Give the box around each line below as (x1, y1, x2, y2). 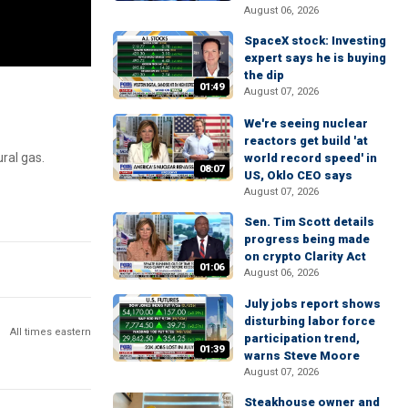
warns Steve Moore (244, 348, 360, 362)
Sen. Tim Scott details (244, 214, 374, 229)
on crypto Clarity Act (244, 249, 366, 263)
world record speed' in (244, 150, 377, 165)
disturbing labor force (244, 313, 375, 328)
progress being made (244, 231, 370, 246)
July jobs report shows (244, 296, 381, 311)
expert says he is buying (244, 51, 386, 66)
